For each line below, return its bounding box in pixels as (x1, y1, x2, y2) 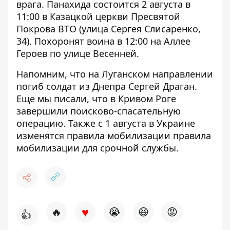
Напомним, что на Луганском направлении (16, 68, 213, 80)
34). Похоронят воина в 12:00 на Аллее (16, 35, 190, 47)
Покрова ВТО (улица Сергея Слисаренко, (16, 23, 201, 35)
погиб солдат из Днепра (16, 80, 126, 92)
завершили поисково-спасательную (16, 105, 181, 117)
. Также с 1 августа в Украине (63, 117, 195, 129)
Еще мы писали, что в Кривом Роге (16, 92, 176, 105)
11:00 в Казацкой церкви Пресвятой (16, 10, 180, 23)
